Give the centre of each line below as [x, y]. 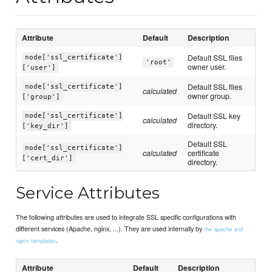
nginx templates [36, 240]
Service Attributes [88, 192]
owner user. [207, 66]
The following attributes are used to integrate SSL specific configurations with [126, 216]
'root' [158, 62]
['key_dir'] [46, 126]
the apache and [224, 229]
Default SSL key [214, 116]
